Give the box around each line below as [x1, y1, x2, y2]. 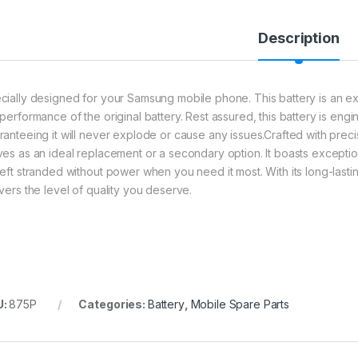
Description [258, 29, 340, 46]
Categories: [78, 296, 148, 311]
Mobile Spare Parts [190, 296, 290, 311]
